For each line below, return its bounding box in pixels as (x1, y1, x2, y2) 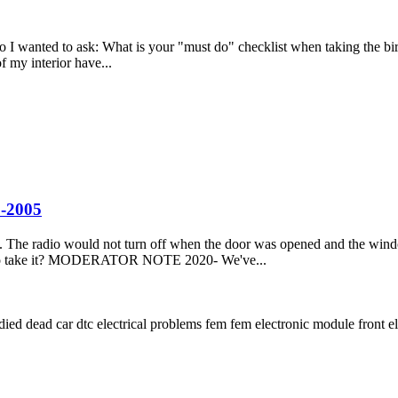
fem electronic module (230, 315, 358, 331)
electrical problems (97, 315, 205, 331)
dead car (26, 315, 76, 331)
